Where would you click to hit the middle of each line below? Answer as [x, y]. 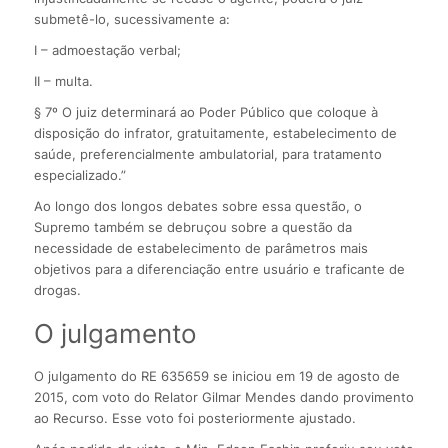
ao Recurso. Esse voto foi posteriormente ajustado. [194, 418]
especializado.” [79, 175]
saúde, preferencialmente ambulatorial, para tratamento [207, 154]
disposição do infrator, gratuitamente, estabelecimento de [215, 133]
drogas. [57, 290]
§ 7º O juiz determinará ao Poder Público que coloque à [205, 112]
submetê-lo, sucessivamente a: [131, 19]
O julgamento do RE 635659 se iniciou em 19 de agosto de [216, 376]
